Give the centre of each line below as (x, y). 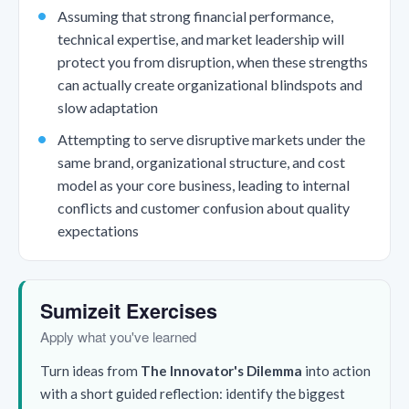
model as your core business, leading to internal (203, 185)
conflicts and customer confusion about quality (203, 208)
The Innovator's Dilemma (221, 371)
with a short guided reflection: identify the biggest (193, 394)
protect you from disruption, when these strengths (212, 61)
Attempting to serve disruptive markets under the (211, 140)
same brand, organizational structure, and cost (201, 163)
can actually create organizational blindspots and (210, 84)
